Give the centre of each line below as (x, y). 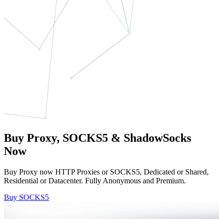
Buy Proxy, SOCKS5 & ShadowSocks (98, 138)
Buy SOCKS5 (26, 197)
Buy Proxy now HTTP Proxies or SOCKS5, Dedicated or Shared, (106, 172)
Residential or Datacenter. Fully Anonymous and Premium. (95, 180)
